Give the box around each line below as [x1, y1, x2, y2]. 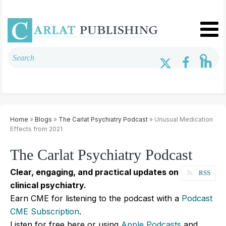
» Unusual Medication [148, 115, 213, 123]
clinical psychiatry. [10, 180, 86, 190]
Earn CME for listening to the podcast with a [10, 193, 182, 203]
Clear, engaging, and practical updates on [10, 166, 179, 177]
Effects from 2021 [10, 125, 63, 133]
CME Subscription [10, 206, 79, 216]
